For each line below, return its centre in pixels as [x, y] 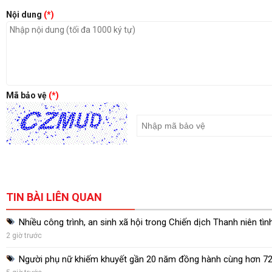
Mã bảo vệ [27, 95]
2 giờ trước [24, 236]
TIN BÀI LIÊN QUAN [54, 197]
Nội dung [25, 15]
